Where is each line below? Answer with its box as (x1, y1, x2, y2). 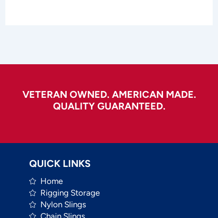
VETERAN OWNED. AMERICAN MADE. (22, 89, 196, 101)
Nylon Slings (40, 200, 86, 210)
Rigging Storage (40, 188, 100, 198)
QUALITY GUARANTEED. (53, 100, 165, 112)
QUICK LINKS (29, 158, 91, 170)
